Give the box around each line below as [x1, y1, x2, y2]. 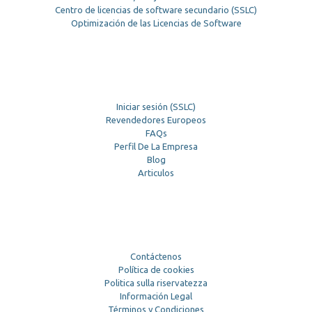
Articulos [138, 168, 174, 178]
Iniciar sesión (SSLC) [116, 102, 196, 112]
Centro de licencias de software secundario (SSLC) [55, 5, 257, 15]
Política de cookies [118, 265, 194, 275]
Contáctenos [130, 251, 182, 262]
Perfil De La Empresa [114, 141, 198, 152]
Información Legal [120, 291, 192, 302]
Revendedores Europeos [106, 115, 206, 125]
